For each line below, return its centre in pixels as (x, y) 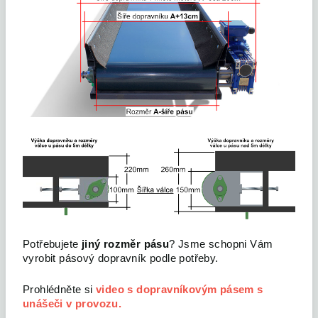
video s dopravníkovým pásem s (180, 289)
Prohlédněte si (59, 289)
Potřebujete (52, 244)
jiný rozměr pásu (125, 244)
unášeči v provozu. (72, 303)
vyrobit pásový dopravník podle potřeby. (121, 258)
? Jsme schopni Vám (221, 244)
